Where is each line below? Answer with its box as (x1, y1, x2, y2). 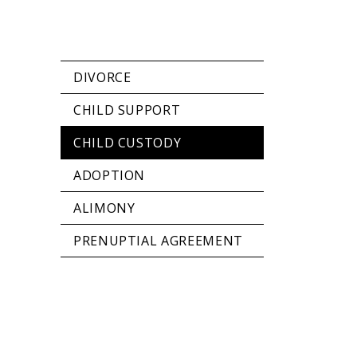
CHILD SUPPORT (73, 101, 181, 120)
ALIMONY (73, 199, 135, 218)
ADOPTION (73, 167, 146, 185)
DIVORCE (73, 69, 131, 87)
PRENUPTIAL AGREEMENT (73, 232, 243, 250)
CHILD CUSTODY (73, 134, 182, 152)
